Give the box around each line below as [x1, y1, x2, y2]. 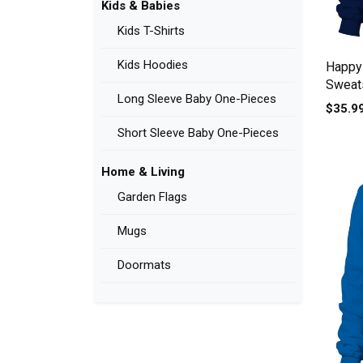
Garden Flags [117, 190, 187, 205]
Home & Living [101, 164, 185, 180]
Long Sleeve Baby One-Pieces [117, 92, 276, 107]
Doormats [117, 258, 171, 273]
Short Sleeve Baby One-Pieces [117, 126, 279, 141]
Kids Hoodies [117, 58, 188, 73]
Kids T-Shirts [117, 23, 185, 39]
